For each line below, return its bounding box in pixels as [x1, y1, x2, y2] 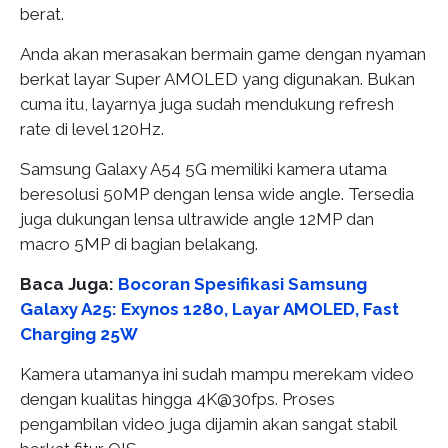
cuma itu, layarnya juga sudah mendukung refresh [20, 93, 394, 114]
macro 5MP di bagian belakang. [20, 233, 258, 254]
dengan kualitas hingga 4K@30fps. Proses [20, 388, 335, 409]
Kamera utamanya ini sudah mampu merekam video [20, 363, 414, 384]
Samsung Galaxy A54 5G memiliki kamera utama [20, 158, 387, 179]
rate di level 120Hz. [20, 118, 164, 139]
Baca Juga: [20, 273, 118, 294]
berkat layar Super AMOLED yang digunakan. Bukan [20, 68, 415, 89]
